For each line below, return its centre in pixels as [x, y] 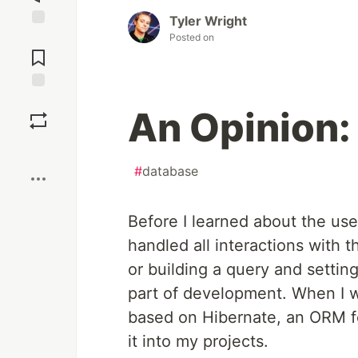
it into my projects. [198, 341]
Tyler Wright [208, 20]
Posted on [192, 37]
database [170, 171]
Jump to [38, 38]
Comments [38, 51]
